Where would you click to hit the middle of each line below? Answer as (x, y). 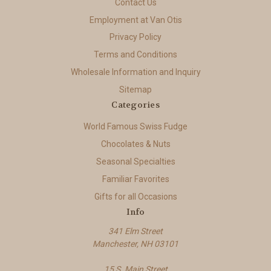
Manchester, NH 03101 (135, 244)
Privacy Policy (135, 37)
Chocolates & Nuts (135, 144)
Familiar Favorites (135, 179)
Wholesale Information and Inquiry (135, 72)
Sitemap (135, 90)
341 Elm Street (135, 231)
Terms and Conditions (135, 55)
